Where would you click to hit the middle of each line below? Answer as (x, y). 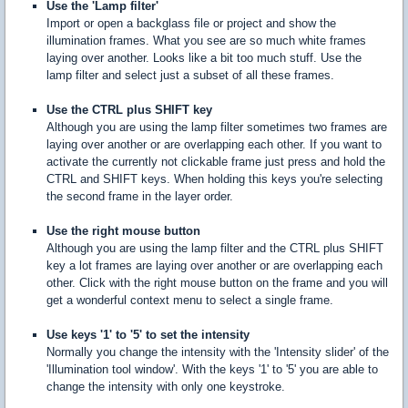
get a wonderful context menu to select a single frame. (190, 301)
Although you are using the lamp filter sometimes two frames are (217, 127)
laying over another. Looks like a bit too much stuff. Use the (204, 58)
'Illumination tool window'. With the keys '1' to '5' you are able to (212, 370)
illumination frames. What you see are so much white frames (206, 41)
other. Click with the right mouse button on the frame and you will (217, 283)
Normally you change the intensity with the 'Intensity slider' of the (218, 352)
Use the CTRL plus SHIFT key (129, 110)
